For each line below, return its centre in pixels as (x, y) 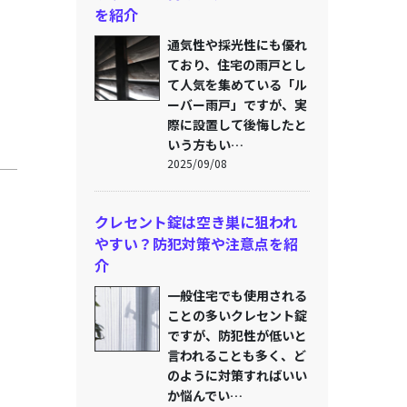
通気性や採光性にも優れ (237, 45)
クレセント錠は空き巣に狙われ (195, 222)
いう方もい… (205, 144)
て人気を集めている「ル (237, 84)
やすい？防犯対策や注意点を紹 (196, 243)
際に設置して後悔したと (237, 124)
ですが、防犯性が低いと (237, 335)
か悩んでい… (204, 395)
